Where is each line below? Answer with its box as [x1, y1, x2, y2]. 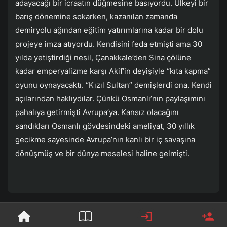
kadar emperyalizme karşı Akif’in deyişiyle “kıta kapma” [15, 66, 211, 76]
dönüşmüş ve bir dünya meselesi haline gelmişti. [15, 148, 190, 158]
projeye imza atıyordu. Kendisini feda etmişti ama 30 [15, 39, 202, 49]
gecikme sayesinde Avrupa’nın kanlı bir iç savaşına [15, 134, 195, 144]
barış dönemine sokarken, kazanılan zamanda [15, 11, 177, 21]
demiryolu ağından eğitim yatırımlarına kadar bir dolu [15, 25, 203, 35]
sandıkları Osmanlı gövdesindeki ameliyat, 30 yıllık [15, 121, 195, 131]
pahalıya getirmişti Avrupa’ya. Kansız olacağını [15, 107, 179, 117]
